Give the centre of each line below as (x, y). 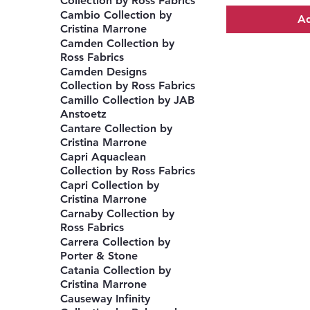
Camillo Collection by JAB (128, 100)
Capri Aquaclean (103, 157)
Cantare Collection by (117, 128)
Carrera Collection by (116, 242)
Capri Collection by (110, 185)
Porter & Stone (99, 256)
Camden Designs (104, 72)
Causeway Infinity (106, 299)
